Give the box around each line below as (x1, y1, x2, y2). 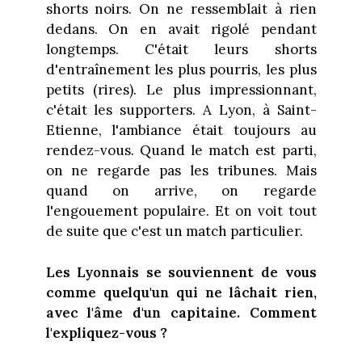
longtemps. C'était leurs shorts (45, 40, 317, 59)
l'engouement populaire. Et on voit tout (45, 202, 317, 221)
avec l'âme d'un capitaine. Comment (45, 303, 317, 322)
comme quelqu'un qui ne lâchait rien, (45, 283, 317, 301)
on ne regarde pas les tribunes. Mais (45, 162, 317, 180)
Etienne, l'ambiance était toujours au (45, 121, 317, 140)
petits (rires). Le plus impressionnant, (45, 81, 317, 99)
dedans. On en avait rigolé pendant (45, 20, 317, 39)
